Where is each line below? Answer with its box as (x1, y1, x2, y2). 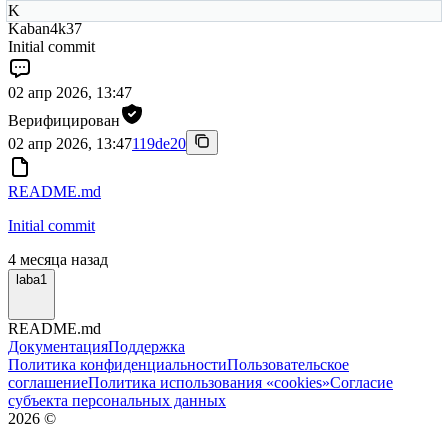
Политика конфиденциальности (8, 355, 227, 373)
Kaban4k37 (8, 19, 82, 37)
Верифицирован (8, 111, 120, 129)
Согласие (330, 373, 393, 391)
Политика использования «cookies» (88, 373, 330, 391)
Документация (8, 337, 108, 355)
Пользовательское (227, 355, 349, 373)
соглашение (8, 373, 88, 391)
